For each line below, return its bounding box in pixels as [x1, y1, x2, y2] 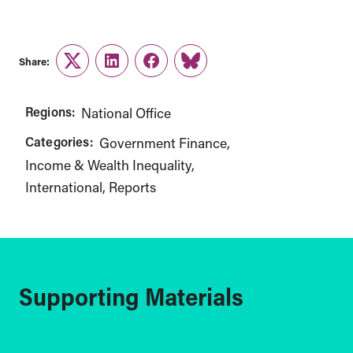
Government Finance [98, 134, 227, 152]
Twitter [71, 61, 113, 80]
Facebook [150, 61, 210, 80]
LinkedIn [110, 61, 164, 80]
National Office [81, 104, 172, 122]
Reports [109, 178, 156, 196]
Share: [19, 54, 50, 68]
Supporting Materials [19, 281, 243, 312]
